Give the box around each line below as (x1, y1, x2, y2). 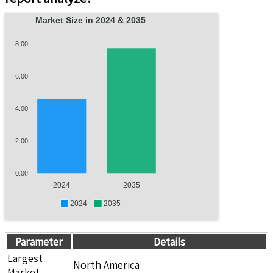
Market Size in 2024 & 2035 (95, 15, 146, 25)
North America (73, 257, 140, 272)
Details (154, 234, 185, 249)
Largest (7, 250, 43, 265)
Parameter (15, 234, 63, 249)
